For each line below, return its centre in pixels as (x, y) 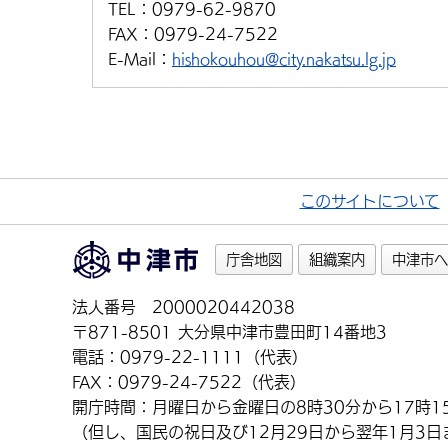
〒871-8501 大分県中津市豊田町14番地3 (229, 332)
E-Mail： (140, 59)
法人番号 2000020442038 (183, 307)
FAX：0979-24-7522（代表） (189, 382)
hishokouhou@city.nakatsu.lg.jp (284, 59)
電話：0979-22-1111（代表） (190, 357)
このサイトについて (369, 201)
